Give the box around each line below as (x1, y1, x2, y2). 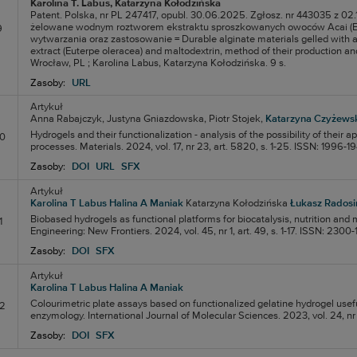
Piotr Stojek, (208, 114, 263, 124)
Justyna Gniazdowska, (106, 114, 206, 124)
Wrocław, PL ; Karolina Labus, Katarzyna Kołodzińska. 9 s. (29, 58, 286, 69)
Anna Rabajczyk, (29, 114, 104, 124)
